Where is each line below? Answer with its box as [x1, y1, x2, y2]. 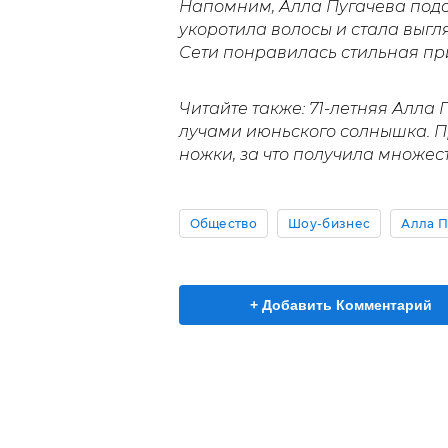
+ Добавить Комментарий [250, 297, 432, 314]
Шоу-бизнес [288, 216, 371, 232]
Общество [189, 216, 258, 232]
